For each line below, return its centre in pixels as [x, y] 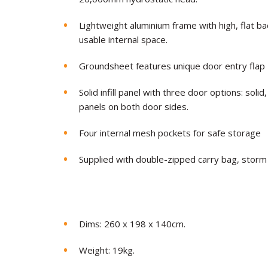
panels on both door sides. [134, 107]
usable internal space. [123, 40]
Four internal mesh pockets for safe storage [170, 133]
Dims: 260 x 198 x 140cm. [132, 224]
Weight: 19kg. [107, 250]
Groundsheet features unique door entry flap [172, 66]
